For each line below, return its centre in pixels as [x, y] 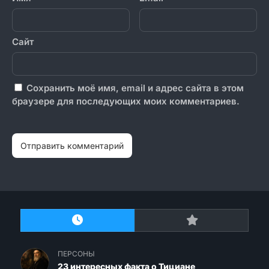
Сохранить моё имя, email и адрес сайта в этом [135, 88]
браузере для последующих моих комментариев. [126, 101]
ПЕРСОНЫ [76, 253]
